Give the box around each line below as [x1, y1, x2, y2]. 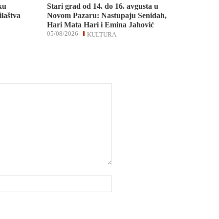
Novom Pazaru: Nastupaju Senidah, [46, 11, 167, 20]
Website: [111, 176, 135, 184]
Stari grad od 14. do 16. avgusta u [46, 1, 158, 10]
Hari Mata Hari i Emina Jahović [46, 20, 154, 29]
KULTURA [87, 30, 116, 38]
